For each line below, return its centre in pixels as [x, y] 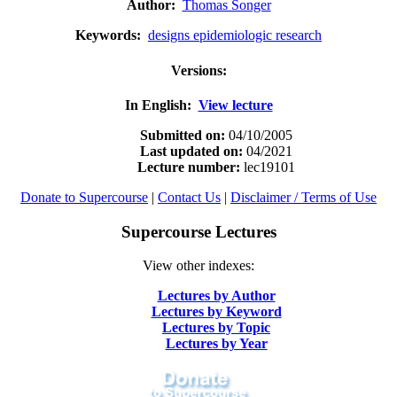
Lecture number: [191, 167]
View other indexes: [198, 266]
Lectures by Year [216, 344]
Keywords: [112, 35]
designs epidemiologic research [235, 35]
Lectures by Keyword [216, 312]
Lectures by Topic [216, 328]
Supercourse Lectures [198, 231]
